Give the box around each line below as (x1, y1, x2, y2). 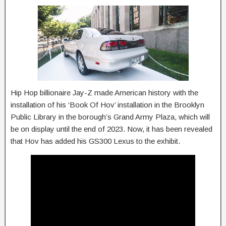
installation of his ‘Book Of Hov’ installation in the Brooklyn (11, 100, 204, 109)
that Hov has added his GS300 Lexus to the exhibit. (11, 136, 180, 145)
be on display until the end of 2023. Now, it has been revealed (11, 124, 212, 133)
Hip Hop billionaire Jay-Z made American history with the (11, 88, 198, 97)
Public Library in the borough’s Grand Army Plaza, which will (11, 112, 210, 121)
